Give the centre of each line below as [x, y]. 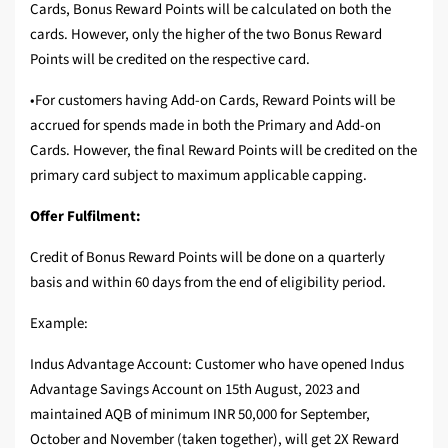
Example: [60, 324]
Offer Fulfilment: [85, 217]
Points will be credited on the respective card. [170, 60]
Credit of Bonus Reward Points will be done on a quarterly [207, 258]
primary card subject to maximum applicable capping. [198, 176]
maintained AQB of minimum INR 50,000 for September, [200, 415]
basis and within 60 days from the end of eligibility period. [208, 283]
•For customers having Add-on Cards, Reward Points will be [212, 101]
